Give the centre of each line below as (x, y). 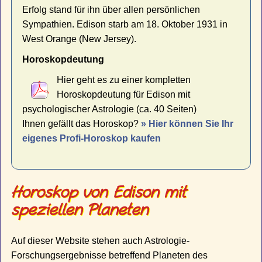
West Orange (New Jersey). (80, 39)
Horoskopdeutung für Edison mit (123, 94)
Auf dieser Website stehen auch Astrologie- (101, 241)
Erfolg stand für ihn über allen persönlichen (111, 9)
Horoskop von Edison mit (99, 193)
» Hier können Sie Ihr (187, 123)
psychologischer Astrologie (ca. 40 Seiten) (110, 109)
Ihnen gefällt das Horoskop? (82, 123)
